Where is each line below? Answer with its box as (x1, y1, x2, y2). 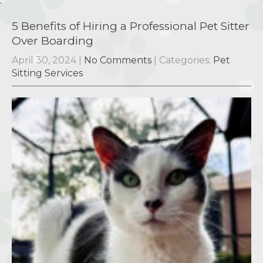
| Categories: (154, 55, 213, 66)
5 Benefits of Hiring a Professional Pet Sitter (12, 19, 249, 33)
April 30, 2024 (12, 55, 76, 66)
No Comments (84, 55, 151, 66)
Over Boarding (12, 34, 93, 48)
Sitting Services (12, 68, 83, 79)
